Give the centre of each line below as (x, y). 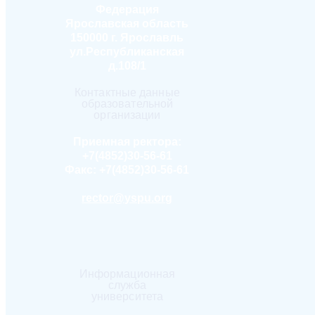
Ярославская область (127, 24)
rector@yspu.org (127, 198)
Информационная (127, 274)
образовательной (127, 104)
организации (127, 115)
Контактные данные (127, 93)
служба (127, 285)
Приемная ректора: (127, 142)
